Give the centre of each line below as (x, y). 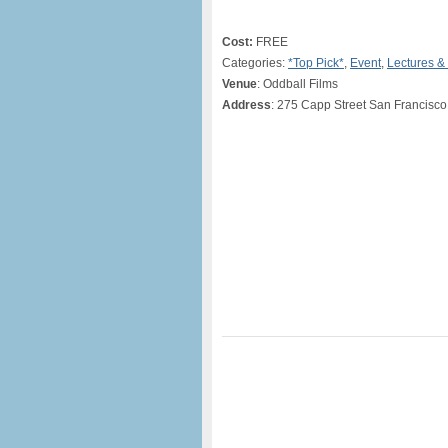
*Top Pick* (316, 63)
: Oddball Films (297, 84)
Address (246, 105)
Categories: (255, 63)
